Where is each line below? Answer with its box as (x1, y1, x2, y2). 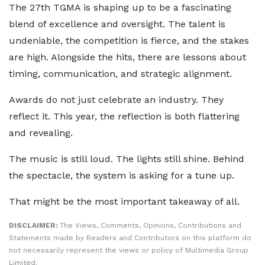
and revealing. (9, 127, 73, 138)
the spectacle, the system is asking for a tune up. (9, 170, 234, 181)
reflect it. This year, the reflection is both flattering (9, 111, 240, 122)
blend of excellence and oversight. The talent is (9, 18, 225, 30)
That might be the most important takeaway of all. (9, 196, 240, 207)
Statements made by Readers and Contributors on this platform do (9, 234, 251, 242)
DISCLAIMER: (9, 221, 60, 230)
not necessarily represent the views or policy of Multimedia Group (9, 246, 248, 254)
